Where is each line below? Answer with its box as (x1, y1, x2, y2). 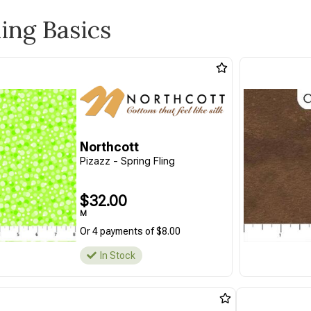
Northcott (79, 140, 139, 154)
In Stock (99, 250, 135, 261)
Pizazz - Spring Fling (79, 154, 175, 167)
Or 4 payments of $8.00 (79, 226, 180, 237)
